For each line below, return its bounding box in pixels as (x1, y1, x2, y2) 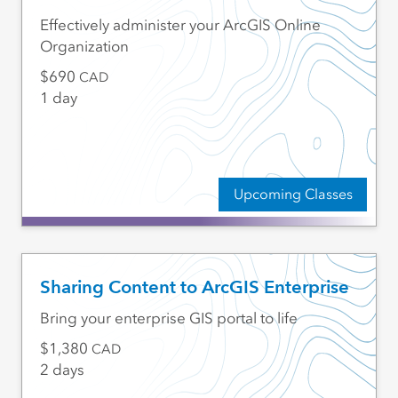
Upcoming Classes (233, 185, 353, 203)
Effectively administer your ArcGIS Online (39, 16, 321, 35)
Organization (39, 37, 129, 56)
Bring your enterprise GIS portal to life (39, 309, 298, 328)
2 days (39, 361, 84, 379)
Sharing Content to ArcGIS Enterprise (39, 276, 349, 298)
